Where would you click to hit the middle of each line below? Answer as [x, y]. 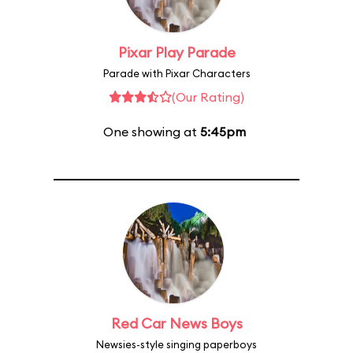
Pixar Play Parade [176, 52]
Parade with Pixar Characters [176, 73]
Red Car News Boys [176, 323]
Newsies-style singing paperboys [176, 344]
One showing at [151, 132]
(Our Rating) [208, 97]
